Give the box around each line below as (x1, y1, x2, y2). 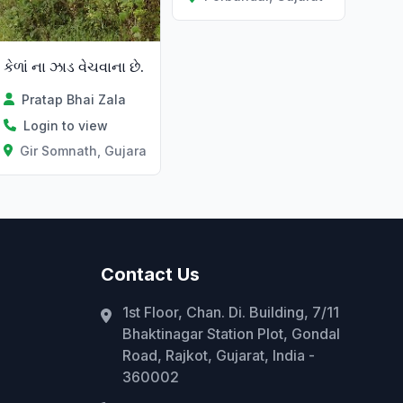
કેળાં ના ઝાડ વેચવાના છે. (3, 57, 144, 76)
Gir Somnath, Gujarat (20, 142, 152, 158)
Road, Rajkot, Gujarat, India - (122, 345, 315, 364)
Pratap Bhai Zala (21, 91, 126, 107)
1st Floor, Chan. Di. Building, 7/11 (122, 302, 339, 321)
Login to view (22, 117, 108, 133)
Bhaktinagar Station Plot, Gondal (122, 324, 340, 343)
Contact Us (101, 263, 200, 285)
